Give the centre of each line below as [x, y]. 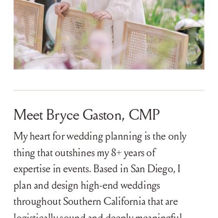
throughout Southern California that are [96, 201]
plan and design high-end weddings [87, 185]
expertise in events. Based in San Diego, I [97, 169]
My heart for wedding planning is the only [100, 136]
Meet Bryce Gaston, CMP [87, 115]
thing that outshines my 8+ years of [84, 152]
